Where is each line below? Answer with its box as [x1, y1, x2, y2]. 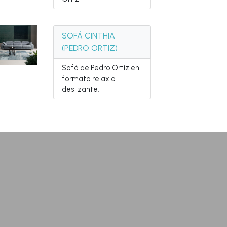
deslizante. [62, 85, 100, 94]
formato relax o [62, 74, 116, 83]
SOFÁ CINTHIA [62, 31, 116, 41]
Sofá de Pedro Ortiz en [62, 63, 140, 72]
